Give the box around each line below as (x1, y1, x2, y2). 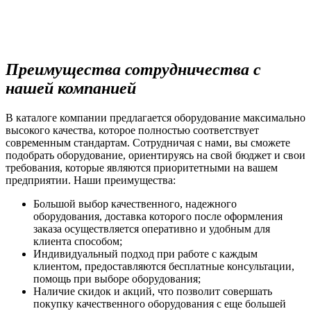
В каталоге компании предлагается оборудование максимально (6, 111, 305, 124)
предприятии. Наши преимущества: (6, 174, 176, 186)
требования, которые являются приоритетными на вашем (6, 161, 278, 174)
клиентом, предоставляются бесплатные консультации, (33, 260, 294, 272)
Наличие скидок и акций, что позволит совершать (33, 285, 272, 297)
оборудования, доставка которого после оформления (33, 210, 283, 222)
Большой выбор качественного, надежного (33, 197, 237, 210)
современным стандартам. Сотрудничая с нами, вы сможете (6, 136, 290, 149)
